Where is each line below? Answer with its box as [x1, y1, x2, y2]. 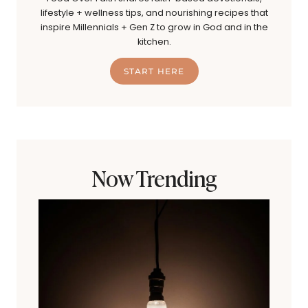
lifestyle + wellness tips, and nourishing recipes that [40, 7, 268, 19]
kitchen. [137, 36, 171, 48]
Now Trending [91, 160, 217, 194]
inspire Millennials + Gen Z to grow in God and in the [40, 21, 268, 34]
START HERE [123, 66, 185, 77]
